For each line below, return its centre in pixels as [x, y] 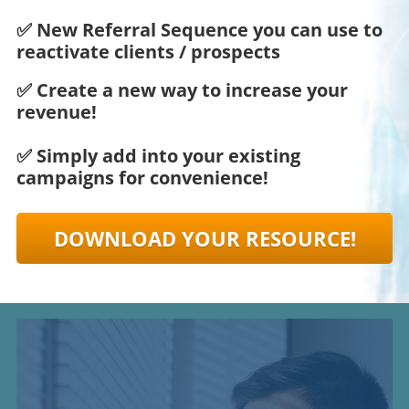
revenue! [57, 112]
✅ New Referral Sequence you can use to [199, 30]
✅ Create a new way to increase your [182, 90]
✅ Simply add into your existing [158, 156]
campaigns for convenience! [142, 178]
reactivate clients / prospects [151, 52]
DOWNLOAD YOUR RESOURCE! [204, 239]
